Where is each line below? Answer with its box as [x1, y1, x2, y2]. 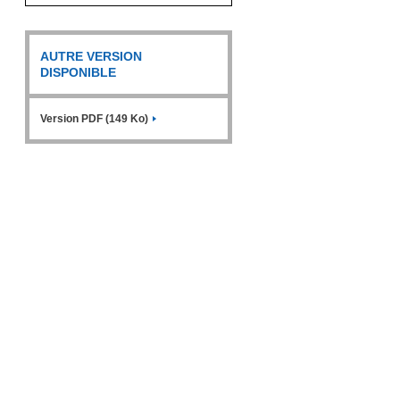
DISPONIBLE [39, 64, 116, 79]
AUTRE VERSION [39, 48, 142, 63]
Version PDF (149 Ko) [39, 112, 148, 125]
